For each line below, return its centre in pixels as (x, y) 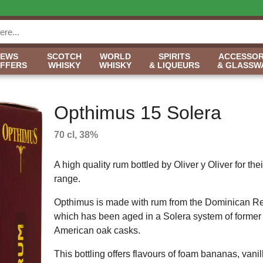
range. (67, 179)
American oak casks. (97, 230)
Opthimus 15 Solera (137, 113)
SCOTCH (64, 56)
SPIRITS (174, 56)
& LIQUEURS (174, 65)
